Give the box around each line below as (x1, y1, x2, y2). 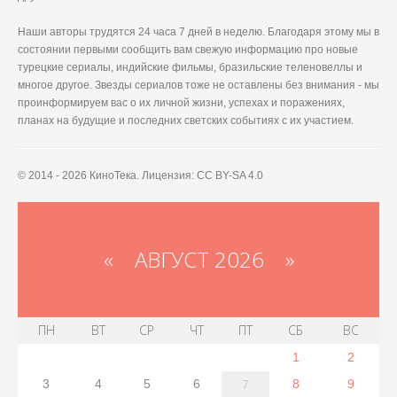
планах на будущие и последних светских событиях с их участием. (18, 113, 354, 127)
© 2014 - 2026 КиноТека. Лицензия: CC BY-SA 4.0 (18, 168, 263, 182)
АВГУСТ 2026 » (113, 244, 294, 274)
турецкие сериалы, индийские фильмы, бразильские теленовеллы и (18, 60, 362, 74)
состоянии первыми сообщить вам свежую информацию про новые (18, 43, 358, 56)
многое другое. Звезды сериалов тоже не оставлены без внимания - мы (18, 78, 379, 91)
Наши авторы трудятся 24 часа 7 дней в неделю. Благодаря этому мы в (18, 25, 379, 38)
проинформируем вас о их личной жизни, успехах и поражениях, (18, 96, 345, 109)
